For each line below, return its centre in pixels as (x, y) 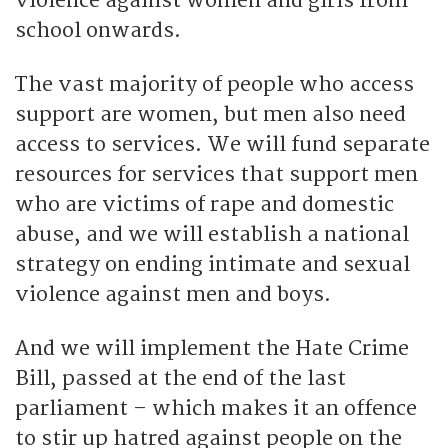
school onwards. (98, 30)
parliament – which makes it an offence (216, 408)
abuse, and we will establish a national (212, 234)
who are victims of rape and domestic (204, 204)
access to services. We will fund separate (222, 144)
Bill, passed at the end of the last (180, 378)
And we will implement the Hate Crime (212, 348)
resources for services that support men (216, 174)
